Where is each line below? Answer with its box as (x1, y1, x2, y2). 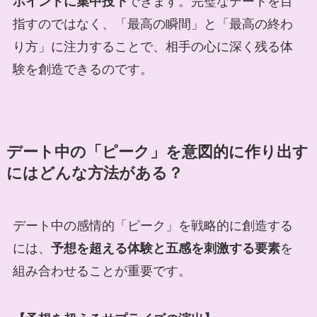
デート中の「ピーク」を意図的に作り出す (6, 144, 309, 161)
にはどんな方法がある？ (6, 165, 183, 183)
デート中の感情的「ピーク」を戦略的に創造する (12, 219, 293, 234)
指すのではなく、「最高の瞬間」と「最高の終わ (12, 17, 293, 32)
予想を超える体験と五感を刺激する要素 (50, 241, 280, 256)
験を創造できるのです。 (12, 62, 153, 77)
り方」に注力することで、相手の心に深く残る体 (12, 40, 293, 54)
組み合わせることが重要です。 (12, 264, 191, 279)
